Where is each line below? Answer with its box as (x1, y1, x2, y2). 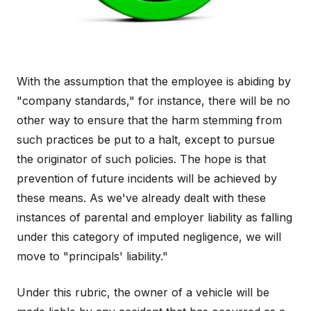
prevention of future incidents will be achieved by (17, 171, 277, 185)
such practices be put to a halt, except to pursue (17, 132, 275, 146)
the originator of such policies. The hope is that (17, 151, 266, 166)
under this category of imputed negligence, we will (17, 229, 281, 244)
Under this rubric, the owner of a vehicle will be (17, 285, 269, 299)
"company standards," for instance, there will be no (17, 93, 290, 108)
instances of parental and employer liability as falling (17, 210, 292, 224)
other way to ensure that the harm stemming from (17, 112, 282, 127)
